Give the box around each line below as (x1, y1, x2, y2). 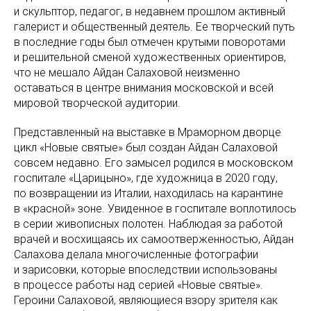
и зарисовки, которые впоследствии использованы (14, 262, 277, 276)
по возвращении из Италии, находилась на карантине (14, 186, 283, 200)
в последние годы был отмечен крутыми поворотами (14, 35, 285, 49)
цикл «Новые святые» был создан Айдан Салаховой (14, 140, 278, 154)
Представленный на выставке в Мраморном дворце (14, 125, 281, 139)
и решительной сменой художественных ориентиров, (14, 50, 286, 64)
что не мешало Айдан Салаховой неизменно (14, 65, 240, 79)
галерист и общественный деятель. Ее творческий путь (14, 19, 295, 33)
